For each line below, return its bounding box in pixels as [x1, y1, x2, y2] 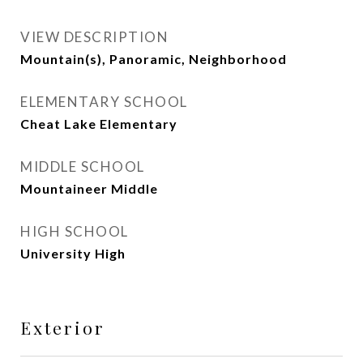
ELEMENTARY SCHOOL [20, 93, 188, 110]
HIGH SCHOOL [20, 223, 129, 240]
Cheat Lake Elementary [20, 116, 177, 131]
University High [20, 246, 126, 261]
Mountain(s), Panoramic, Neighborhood [20, 51, 287, 66]
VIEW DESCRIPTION [20, 28, 169, 45]
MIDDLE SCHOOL [20, 158, 145, 175]
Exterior [20, 316, 105, 339]
